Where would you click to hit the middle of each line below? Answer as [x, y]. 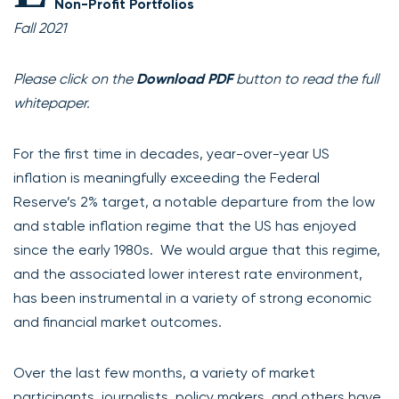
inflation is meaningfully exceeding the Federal [167, 177]
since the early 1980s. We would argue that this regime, [197, 249]
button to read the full [305, 78]
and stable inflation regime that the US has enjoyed [185, 225]
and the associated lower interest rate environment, [188, 273]
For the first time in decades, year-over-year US [171, 153]
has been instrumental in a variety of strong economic [192, 297]
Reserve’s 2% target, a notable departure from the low [194, 201]
